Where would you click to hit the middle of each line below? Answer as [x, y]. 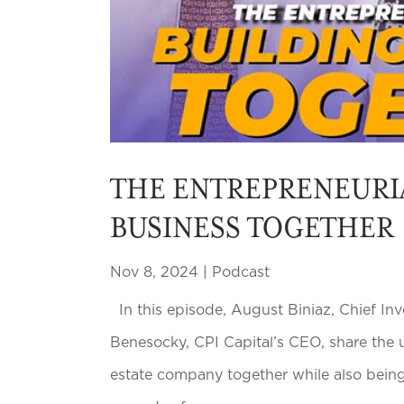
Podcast [241, 273]
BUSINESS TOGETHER [252, 228]
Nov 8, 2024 [154, 273]
